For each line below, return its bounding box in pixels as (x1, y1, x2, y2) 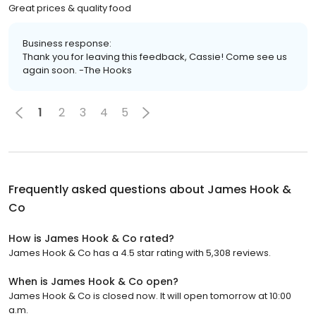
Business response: (23, 36, 111, 50)
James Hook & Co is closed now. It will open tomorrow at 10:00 (8, 288, 291, 303)
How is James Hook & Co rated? (8, 231, 174, 245)
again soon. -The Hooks (23, 63, 132, 77)
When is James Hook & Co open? (8, 274, 178, 288)
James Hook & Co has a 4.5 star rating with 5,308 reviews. (8, 245, 271, 260)
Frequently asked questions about (8, 181, 207, 197)
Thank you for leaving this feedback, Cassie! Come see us (23, 49, 287, 63)
